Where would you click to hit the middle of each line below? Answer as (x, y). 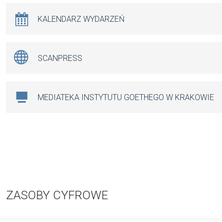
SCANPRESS (60, 58)
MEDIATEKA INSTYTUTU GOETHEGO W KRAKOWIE (126, 97)
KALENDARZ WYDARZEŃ (81, 19)
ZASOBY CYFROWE (57, 195)
